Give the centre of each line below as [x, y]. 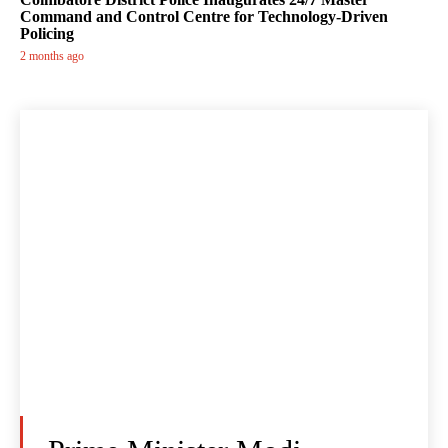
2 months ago [52, 56]
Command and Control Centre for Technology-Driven [204, 17]
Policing [47, 34]
